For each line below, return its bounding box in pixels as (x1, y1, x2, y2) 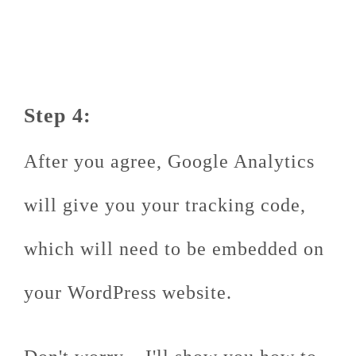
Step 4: (24, 103, 91, 127)
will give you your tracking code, (24, 194, 306, 215)
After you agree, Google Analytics (24, 150, 315, 172)
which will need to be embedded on (24, 238, 324, 259)
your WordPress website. (24, 281, 232, 303)
